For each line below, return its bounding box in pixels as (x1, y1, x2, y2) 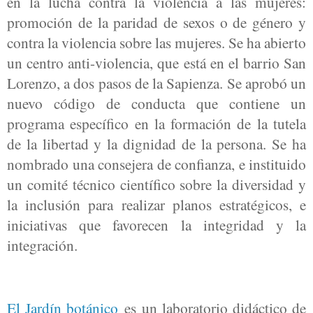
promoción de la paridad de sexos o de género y (7, 12, 306, 33)
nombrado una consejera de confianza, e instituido (7, 154, 306, 175)
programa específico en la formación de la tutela (7, 113, 306, 134)
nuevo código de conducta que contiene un (7, 93, 306, 114)
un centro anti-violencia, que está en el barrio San (7, 52, 306, 73)
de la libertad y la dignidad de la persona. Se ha (7, 133, 306, 154)
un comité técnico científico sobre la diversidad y (7, 174, 306, 195)
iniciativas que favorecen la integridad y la (7, 214, 306, 235)
